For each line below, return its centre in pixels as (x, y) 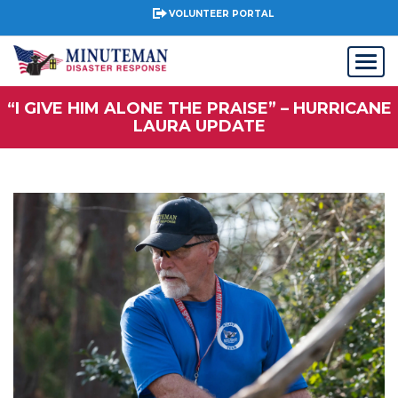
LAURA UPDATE (199, 126)
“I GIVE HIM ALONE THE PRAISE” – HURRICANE (199, 108)
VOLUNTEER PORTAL (221, 13)
